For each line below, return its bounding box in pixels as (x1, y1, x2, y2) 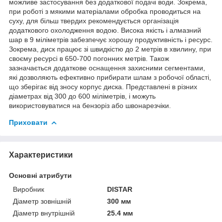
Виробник (13, 185, 44, 193)
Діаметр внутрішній (13, 209, 75, 217)
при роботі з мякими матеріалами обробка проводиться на (9, 7, 201, 15)
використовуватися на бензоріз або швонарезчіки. (9, 101, 171, 110)
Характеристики (9, 150, 73, 159)
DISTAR (107, 185, 133, 193)
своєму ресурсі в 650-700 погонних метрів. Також (9, 54, 169, 62)
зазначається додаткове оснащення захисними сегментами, (9, 63, 205, 72)
